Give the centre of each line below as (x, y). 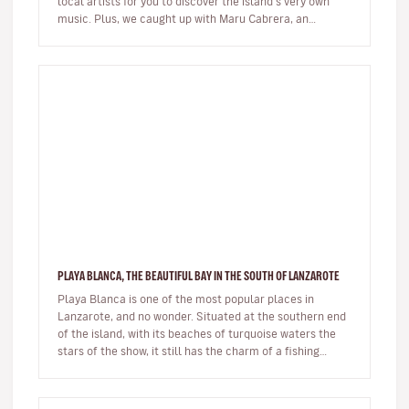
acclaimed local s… (107, 36)
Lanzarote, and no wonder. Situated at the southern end (202, 316)
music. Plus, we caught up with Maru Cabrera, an (183, 18)
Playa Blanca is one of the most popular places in (186, 299)
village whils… (93, 368)
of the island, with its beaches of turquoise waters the (197, 333)
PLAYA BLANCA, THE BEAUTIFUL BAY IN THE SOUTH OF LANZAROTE (199, 276)
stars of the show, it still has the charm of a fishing (189, 351)
